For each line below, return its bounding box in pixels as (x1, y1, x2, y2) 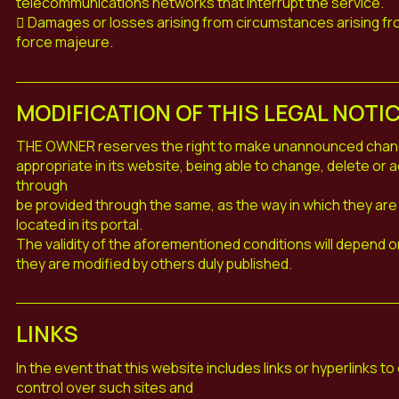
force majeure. (15, 31, 113, 52)
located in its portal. (15, 214, 142, 234)
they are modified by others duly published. (15, 253, 292, 273)
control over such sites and (15, 377, 193, 397)
